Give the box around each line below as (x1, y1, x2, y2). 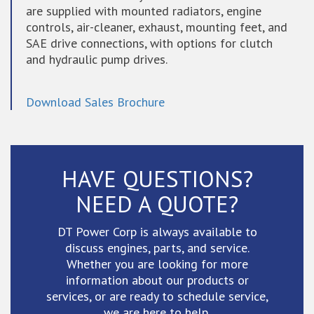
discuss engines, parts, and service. (64, 240, 250, 256)
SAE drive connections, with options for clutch (26, 35, 273, 51)
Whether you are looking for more (66, 256, 248, 272)
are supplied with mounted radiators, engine (26, 3, 261, 19)
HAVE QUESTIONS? (61, 163, 253, 193)
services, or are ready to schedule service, (46, 288, 268, 304)
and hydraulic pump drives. (26, 51, 168, 67)
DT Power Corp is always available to (57, 224, 257, 240)
